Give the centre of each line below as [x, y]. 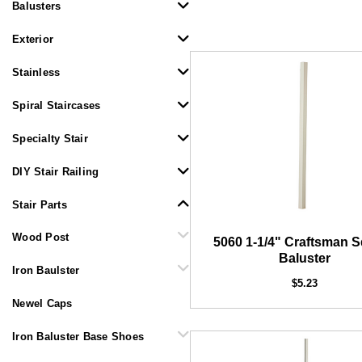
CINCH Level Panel [179, 205]
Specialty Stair [50, 139]
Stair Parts [40, 205]
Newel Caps [42, 303]
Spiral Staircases [57, 105]
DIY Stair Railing [56, 172]
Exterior [33, 39]
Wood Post [41, 237]
